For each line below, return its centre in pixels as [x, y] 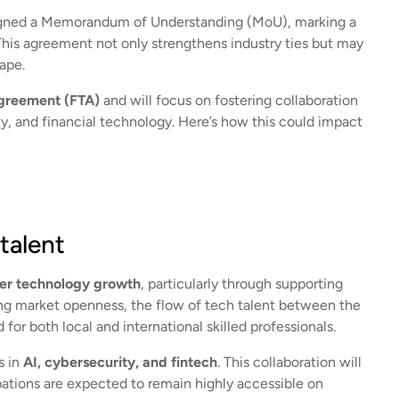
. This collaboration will [289, 362]
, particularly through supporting [241, 284]
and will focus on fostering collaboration [228, 100]
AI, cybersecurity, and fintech [120, 362]
